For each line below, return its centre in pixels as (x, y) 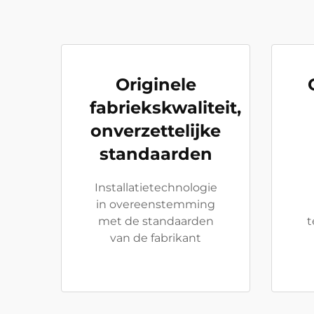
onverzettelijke (156, 131)
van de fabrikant (156, 238)
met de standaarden (156, 221)
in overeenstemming (156, 204)
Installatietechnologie (156, 187)
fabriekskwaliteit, (165, 108)
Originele (156, 84)
